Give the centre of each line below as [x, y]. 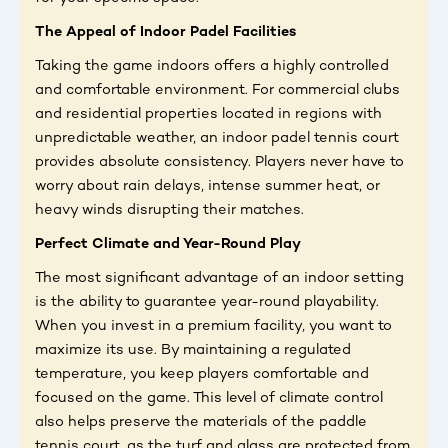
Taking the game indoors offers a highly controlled [212, 66]
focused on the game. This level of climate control [209, 398]
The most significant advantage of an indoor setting [219, 278]
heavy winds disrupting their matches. [169, 210]
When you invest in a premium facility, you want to [213, 326]
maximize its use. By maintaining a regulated [193, 350]
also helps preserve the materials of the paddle [201, 422]
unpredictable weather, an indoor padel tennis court [217, 138]
